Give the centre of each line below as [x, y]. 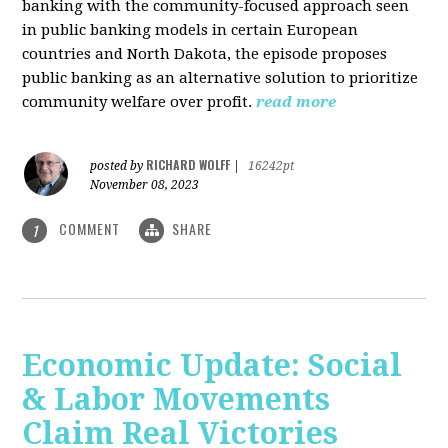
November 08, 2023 [145, 184]
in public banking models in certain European [190, 29]
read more [296, 101]
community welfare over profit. [137, 101]
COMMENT [90, 228]
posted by [118, 165]
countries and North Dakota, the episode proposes [205, 53]
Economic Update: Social [212, 366]
